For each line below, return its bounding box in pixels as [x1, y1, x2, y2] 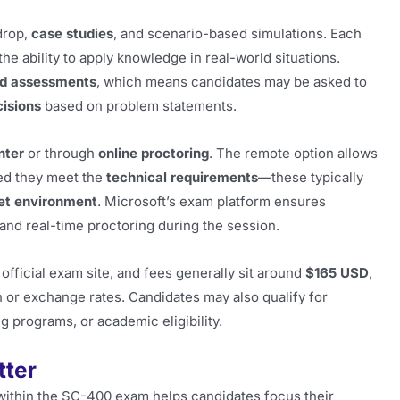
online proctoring [98, 144, 209, 162]
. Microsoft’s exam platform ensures [97, 192, 326, 210]
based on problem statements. [41, 96, 237, 114]
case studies [31, 24, 113, 42]
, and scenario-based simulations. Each [113, 24, 362, 42]
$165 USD [305, 264, 369, 281]
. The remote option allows [209, 144, 378, 162]
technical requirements [106, 168, 258, 186]
